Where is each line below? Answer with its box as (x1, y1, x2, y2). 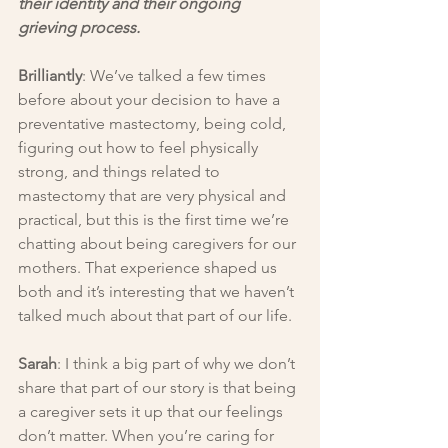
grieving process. (18, 18, 140, 38)
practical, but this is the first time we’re (18, 210, 293, 230)
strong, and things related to (18, 162, 224, 182)
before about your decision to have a (18, 90, 284, 110)
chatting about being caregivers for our (18, 234, 300, 254)
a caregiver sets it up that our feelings (18, 402, 287, 422)
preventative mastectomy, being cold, (18, 114, 290, 134)
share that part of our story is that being (18, 378, 300, 398)
